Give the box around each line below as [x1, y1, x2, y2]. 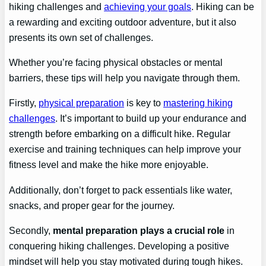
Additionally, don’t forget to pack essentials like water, [9, 184, 233, 195]
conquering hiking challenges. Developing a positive [9, 240, 230, 251]
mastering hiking [163, 97, 233, 109]
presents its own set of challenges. [9, 31, 154, 43]
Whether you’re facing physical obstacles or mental [9, 57, 223, 68]
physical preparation [39, 97, 125, 109]
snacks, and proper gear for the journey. [9, 199, 175, 211]
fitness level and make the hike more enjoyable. [9, 159, 209, 170]
